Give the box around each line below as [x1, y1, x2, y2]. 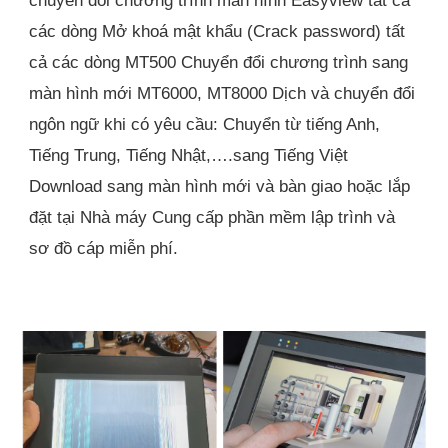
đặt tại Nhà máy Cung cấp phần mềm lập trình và [29, 206, 396, 227]
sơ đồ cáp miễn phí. [29, 237, 179, 258]
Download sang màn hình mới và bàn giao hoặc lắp [29, 175, 411, 196]
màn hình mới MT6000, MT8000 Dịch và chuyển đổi [29, 82, 416, 103]
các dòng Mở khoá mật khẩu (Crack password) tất [29, 20, 406, 41]
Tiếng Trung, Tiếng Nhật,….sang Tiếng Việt [29, 144, 349, 165]
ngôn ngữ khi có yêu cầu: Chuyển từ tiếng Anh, [29, 113, 381, 134]
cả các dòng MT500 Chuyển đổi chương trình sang [29, 51, 409, 72]
